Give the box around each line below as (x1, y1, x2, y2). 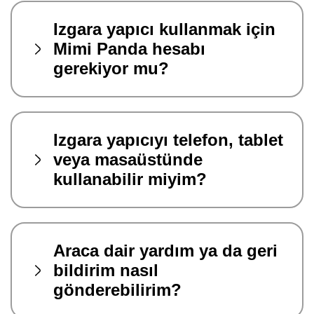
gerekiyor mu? (53, 58, 169, 78)
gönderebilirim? (53, 280, 182, 299)
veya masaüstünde (53, 149, 203, 169)
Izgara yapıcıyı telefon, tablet (53, 130, 283, 149)
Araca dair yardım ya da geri (53, 240, 278, 260)
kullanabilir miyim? (53, 169, 207, 189)
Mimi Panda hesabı (53, 39, 205, 58)
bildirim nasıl (53, 260, 158, 280)
